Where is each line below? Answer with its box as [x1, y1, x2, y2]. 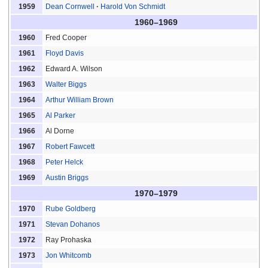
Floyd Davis [45, 48, 84, 57]
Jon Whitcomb [45, 251, 92, 260]
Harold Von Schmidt [100, 2, 166, 11]
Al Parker [45, 111, 76, 120]
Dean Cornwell [45, 2, 95, 11]
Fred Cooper [45, 33, 87, 42]
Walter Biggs [45, 80, 87, 89]
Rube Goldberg [45, 204, 96, 213]
